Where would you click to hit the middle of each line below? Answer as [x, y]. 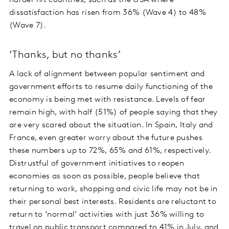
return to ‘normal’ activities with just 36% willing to [107, 215]
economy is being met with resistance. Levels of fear [108, 100]
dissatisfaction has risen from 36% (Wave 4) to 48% [108, 13]
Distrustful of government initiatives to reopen [97, 164]
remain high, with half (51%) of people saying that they [113, 113]
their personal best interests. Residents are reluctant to [113, 202]
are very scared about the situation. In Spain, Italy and [111, 125]
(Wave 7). [28, 26]
